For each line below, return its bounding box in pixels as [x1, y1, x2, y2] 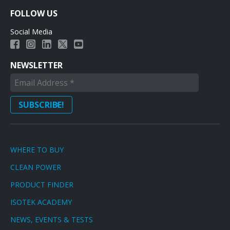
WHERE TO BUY [10, 145, 64, 155]
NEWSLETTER [10, 60, 63, 71]
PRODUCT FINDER [10, 180, 73, 189]
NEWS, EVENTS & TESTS [10, 215, 93, 224]
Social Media [10, 27, 52, 36]
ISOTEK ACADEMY [10, 197, 72, 207]
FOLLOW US [10, 8, 57, 19]
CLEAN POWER [10, 162, 61, 172]
